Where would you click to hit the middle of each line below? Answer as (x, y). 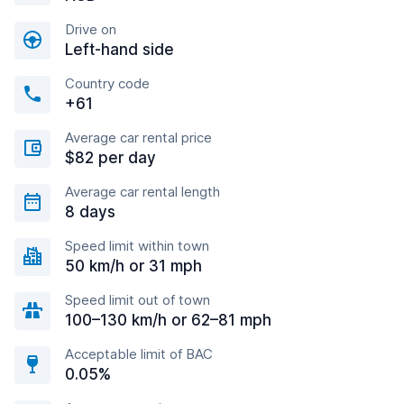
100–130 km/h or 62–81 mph (168, 320)
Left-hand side (119, 50)
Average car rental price (138, 138)
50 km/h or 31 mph (133, 266)
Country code (107, 83)
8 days (90, 212)
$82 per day (110, 158)
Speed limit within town (137, 246)
